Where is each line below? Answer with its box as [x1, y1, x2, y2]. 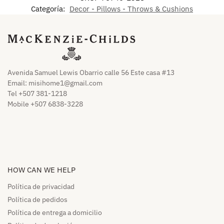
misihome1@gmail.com [28, 78, 102, 87]
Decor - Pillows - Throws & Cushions [69, 4, 193, 14]
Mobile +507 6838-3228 [7, 99, 83, 108]
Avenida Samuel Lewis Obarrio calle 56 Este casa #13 [7, 67, 174, 77]
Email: [7, 78, 28, 87]
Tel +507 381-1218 [7, 88, 67, 98]
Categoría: [31, 4, 67, 14]
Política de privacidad [7, 182, 74, 191]
